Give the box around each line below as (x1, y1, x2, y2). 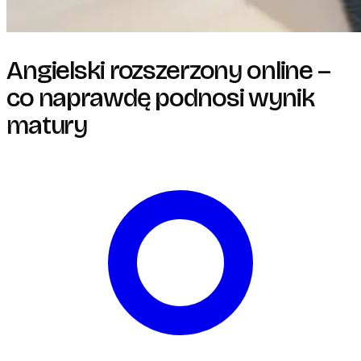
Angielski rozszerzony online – (6, 54, 330, 86)
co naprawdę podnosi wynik (6, 81, 314, 114)
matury (6, 109, 88, 141)
